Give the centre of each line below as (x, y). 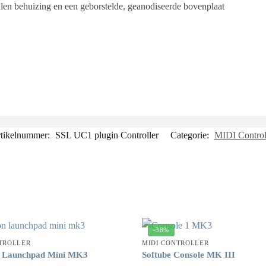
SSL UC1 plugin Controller (107, 135)
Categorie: (191, 135)
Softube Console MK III (188, 254)
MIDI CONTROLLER (175, 243)
